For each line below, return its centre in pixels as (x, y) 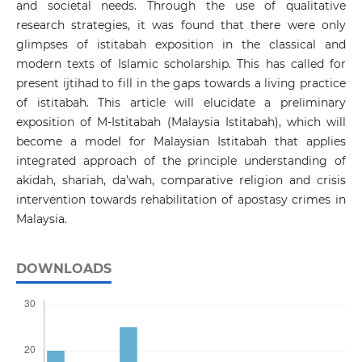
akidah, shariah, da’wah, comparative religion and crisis (181, 181)
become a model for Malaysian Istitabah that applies (181, 142)
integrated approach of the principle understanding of (181, 161)
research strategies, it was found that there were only (181, 25)
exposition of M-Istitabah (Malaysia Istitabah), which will (181, 122)
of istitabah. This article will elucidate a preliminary (181, 103)
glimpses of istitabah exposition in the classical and (181, 45)
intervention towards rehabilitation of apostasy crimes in (181, 200)
